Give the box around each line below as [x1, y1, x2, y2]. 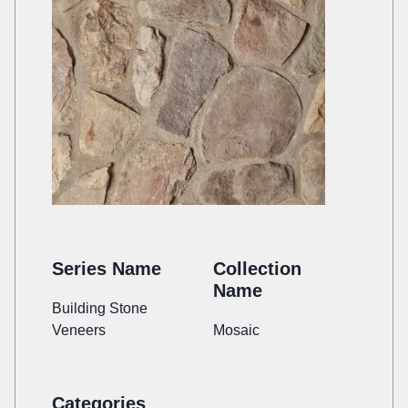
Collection [212, 259, 301, 280]
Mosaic [212, 322, 260, 339]
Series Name [52, 259, 161, 280]
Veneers [52, 322, 106, 339]
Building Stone [52, 301, 148, 317]
